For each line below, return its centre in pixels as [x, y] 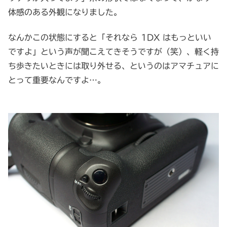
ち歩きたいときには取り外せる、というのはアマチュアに [113, 66]
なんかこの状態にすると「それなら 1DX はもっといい [110, 38]
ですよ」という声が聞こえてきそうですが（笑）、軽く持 [113, 52]
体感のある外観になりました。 [65, 12]
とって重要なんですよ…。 [57, 80]
